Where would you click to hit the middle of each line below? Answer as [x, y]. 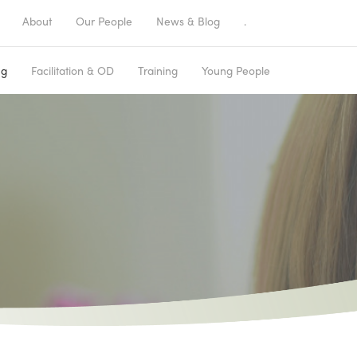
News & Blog [188, 21]
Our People [104, 21]
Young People [236, 71]
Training [158, 71]
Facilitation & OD [73, 71]
